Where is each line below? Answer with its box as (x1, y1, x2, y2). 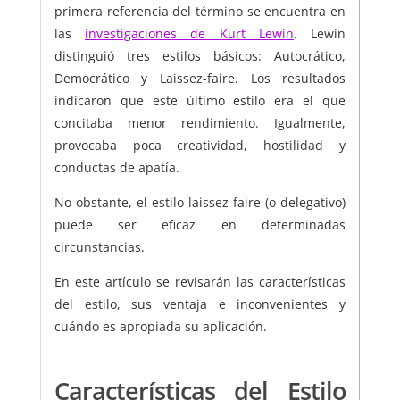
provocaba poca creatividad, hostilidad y (54, 137, 346, 154)
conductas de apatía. (54, 159, 179, 177)
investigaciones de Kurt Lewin (85, 25, 294, 43)
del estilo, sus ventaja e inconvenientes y (54, 296, 346, 313)
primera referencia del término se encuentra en (54, 3, 346, 21)
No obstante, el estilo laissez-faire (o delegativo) (54, 194, 346, 212)
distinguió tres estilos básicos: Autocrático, (54, 47, 346, 65)
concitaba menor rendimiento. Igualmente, (54, 114, 346, 132)
